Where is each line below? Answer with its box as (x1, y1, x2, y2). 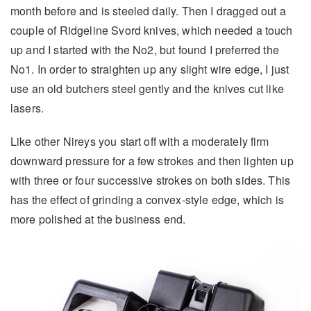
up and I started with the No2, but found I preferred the (10, 42, 279, 58)
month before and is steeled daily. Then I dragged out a (10, 3, 286, 19)
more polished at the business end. (10, 211, 186, 228)
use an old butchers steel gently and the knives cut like (10, 81, 284, 97)
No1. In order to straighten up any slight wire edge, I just (10, 61, 289, 78)
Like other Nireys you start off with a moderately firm (10, 133, 269, 150)
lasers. (10, 100, 44, 117)
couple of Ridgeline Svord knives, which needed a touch (10, 22, 293, 39)
